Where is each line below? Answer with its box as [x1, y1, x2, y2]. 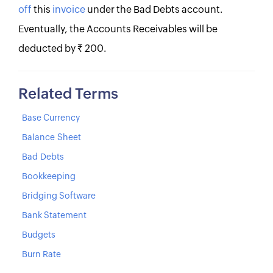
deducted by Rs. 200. [18, 44, 107, 54]
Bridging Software [22, 192, 96, 200]
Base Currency [22, 114, 80, 122]
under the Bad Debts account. [85, 5, 223, 15]
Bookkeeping [22, 172, 76, 181]
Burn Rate [22, 250, 61, 259]
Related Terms [18, 87, 118, 102]
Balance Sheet [22, 133, 81, 142]
